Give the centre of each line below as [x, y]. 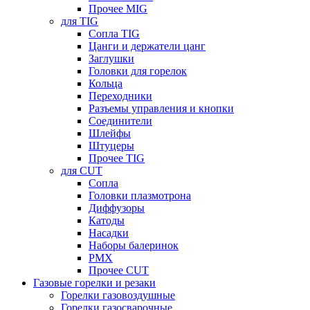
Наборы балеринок [134, 246]
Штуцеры [111, 146]
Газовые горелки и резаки [94, 283]
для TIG [80, 21]
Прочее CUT [119, 271]
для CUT [82, 171]
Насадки [109, 233]
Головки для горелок [138, 71]
